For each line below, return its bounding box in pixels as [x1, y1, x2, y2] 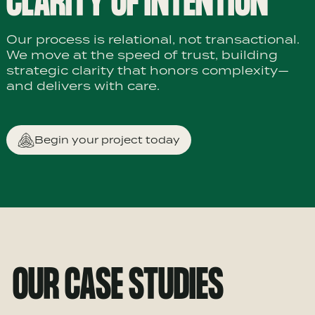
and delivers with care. [6, 77, 160, 94]
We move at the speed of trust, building [6, 46, 278, 63]
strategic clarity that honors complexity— [6, 62, 289, 78]
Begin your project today [34, 132, 180, 146]
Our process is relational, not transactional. [6, 31, 300, 47]
